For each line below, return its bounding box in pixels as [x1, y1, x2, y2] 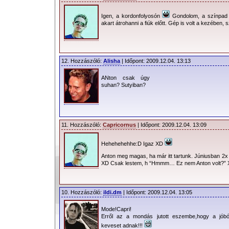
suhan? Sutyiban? [101, 81, 146, 88]
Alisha [103, 58, 120, 64]
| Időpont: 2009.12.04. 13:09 [136, 122, 207, 128]
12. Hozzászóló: [61, 58, 103, 64]
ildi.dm [103, 189, 122, 195]
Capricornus [103, 122, 136, 128]
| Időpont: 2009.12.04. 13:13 [120, 58, 191, 64]
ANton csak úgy [101, 74, 150, 81]
